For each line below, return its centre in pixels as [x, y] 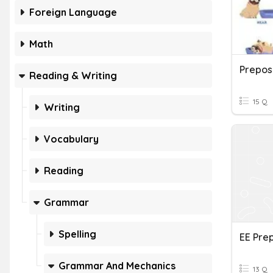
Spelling [77, 234]
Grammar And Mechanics [117, 266]
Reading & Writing [73, 76]
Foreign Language [73, 12]
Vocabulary [71, 139]
